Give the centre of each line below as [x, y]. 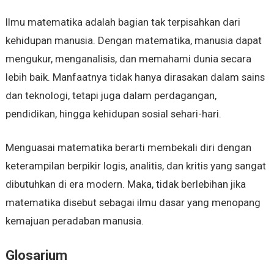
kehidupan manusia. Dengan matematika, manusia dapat [133, 41]
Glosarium [36, 256]
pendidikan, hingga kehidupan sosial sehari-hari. [113, 114]
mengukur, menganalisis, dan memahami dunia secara [128, 59]
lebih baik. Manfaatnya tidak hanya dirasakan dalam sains [135, 77]
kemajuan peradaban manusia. [74, 221]
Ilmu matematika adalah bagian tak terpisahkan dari [123, 22]
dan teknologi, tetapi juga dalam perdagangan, [111, 96]
